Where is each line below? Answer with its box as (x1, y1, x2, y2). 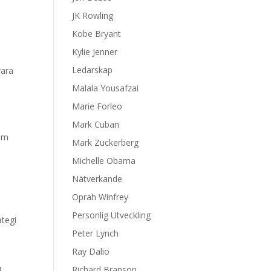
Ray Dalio (72, 246, 110, 257)
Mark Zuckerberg (72, 137, 139, 148)
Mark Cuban (72, 119, 120, 130)
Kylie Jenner (72, 46, 118, 57)
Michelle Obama (72, 155, 136, 166)
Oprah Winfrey (72, 191, 129, 203)
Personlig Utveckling (72, 209, 151, 221)
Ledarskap (72, 64, 113, 76)
